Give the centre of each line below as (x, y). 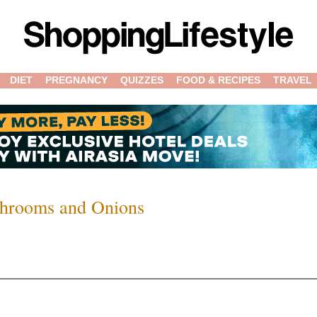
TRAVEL (292, 80)
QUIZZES (142, 80)
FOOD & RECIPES (218, 80)
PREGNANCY (76, 80)
